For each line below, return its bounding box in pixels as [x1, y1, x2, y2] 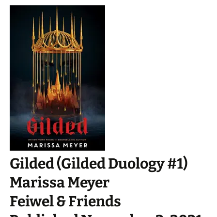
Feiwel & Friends [10, 193, 121, 210]
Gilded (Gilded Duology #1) [10, 155, 187, 172]
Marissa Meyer [10, 174, 109, 191]
